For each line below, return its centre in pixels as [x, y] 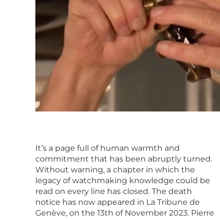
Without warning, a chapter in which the [115, 169]
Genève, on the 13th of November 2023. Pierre [125, 213]
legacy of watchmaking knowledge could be [123, 180]
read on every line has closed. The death [114, 191]
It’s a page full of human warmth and [108, 148]
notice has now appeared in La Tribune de [118, 202]
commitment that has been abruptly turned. [124, 159]
